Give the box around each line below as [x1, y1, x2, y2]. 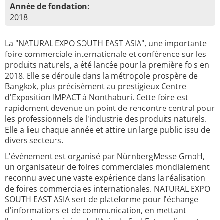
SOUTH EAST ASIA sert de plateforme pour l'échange [5, 194, 198, 205]
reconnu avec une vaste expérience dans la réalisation [5, 172, 205, 183]
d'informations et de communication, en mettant [5, 205, 186, 216]
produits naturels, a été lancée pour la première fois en [5, 59, 209, 70]
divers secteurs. [5, 135, 63, 146]
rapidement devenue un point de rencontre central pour [5, 103, 215, 113]
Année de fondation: [10, 1, 90, 12]
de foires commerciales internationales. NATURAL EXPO [5, 183, 210, 194]
